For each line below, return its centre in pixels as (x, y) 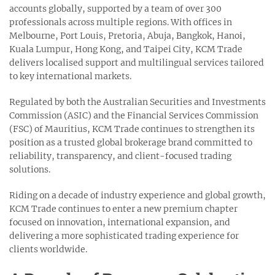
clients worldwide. (48, 249)
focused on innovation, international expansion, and (120, 222)
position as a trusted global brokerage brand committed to (131, 142)
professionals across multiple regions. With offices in (121, 22)
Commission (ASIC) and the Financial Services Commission (134, 115)
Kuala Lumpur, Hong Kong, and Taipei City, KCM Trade (126, 49)
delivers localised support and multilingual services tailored (137, 62)
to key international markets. (70, 76)
